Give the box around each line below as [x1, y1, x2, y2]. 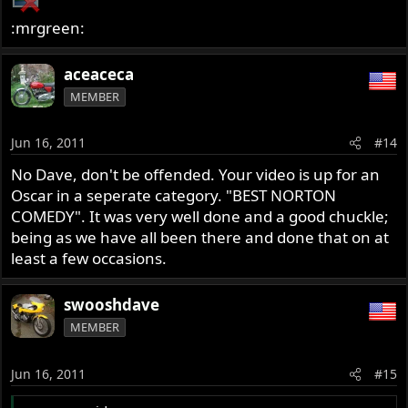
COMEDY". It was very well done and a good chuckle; [11, 206, 390, 228]
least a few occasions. [11, 248, 168, 270]
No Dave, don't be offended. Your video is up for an [11, 164, 381, 186]
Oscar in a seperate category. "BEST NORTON [11, 185, 337, 207]
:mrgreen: [11, 16, 86, 38]
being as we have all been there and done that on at [11, 227, 390, 249]
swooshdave [64, 294, 160, 316]
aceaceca [64, 63, 135, 85]
